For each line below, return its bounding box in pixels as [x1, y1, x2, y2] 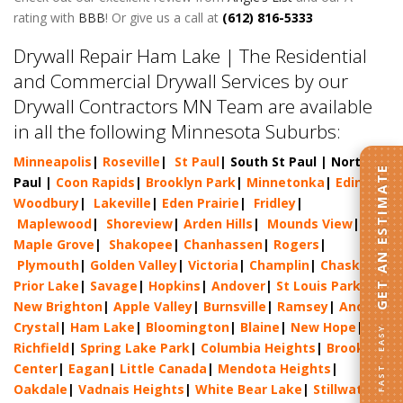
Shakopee [109, 236, 173, 253]
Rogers [273, 236, 319, 253]
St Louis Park [276, 277, 361, 294]
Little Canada [120, 360, 207, 377]
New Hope [291, 318, 356, 336]
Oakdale [13, 381, 67, 398]
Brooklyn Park [146, 174, 236, 191]
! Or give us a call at [105, 8, 219, 26]
